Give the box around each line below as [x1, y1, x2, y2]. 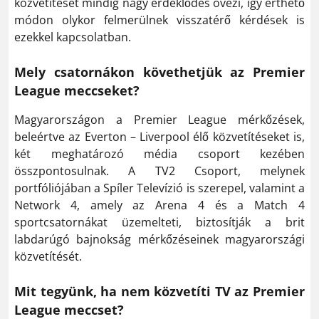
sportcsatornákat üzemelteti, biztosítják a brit [14, 214, 305, 230]
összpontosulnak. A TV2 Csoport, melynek [14, 162, 305, 179]
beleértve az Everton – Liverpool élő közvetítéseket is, [14, 128, 305, 145]
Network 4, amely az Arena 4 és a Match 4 [14, 197, 305, 213]
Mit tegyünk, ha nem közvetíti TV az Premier [14, 282, 305, 300]
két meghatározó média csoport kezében [14, 145, 305, 162]
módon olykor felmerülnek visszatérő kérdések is [14, 11, 305, 28]
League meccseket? [14, 81, 140, 99]
